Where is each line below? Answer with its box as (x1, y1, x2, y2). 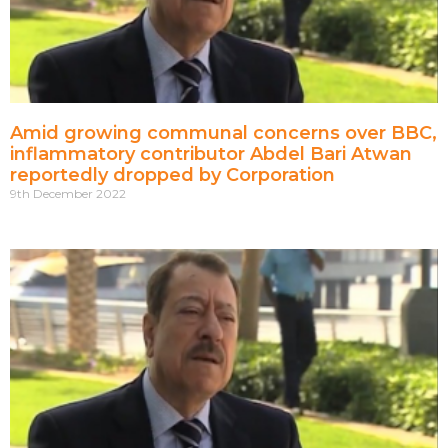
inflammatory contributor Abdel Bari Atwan (10, 143, 412, 166)
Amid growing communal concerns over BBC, (10, 122, 437, 145)
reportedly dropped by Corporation (10, 164, 335, 187)
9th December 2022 (10, 186, 126, 202)
